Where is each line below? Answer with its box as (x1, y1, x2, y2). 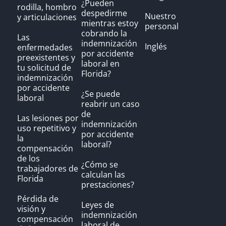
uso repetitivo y (17, 123, 76, 134)
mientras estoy (81, 18, 138, 29)
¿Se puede (81, 88, 120, 100)
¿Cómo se (81, 159, 118, 171)
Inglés (145, 41, 167, 52)
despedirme (81, 8, 127, 19)
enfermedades (17, 42, 73, 53)
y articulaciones (17, 12, 77, 23)
